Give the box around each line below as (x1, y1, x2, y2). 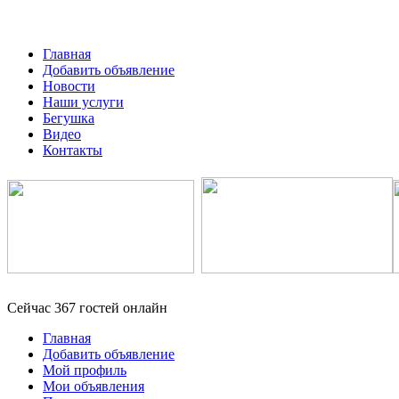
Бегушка (43, 110, 94, 126)
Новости (43, 78, 95, 94)
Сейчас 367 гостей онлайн (7, 299, 167, 315)
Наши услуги (43, 94, 124, 110)
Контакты (43, 142, 102, 158)
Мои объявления (43, 378, 144, 394)
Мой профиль (43, 362, 126, 378)
